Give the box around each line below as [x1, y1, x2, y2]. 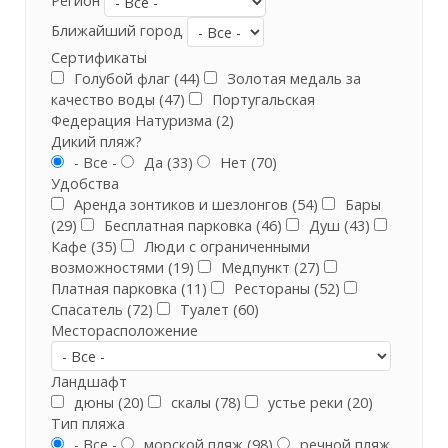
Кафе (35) [51, 237, 117, 257]
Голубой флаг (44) [70, 69, 200, 89]
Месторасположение [51, 321, 198, 341]
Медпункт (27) [217, 258, 320, 278]
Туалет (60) [176, 300, 259, 320]
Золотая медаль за [223, 69, 361, 89]
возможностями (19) [51, 258, 194, 278]
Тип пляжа [51, 414, 125, 434]
